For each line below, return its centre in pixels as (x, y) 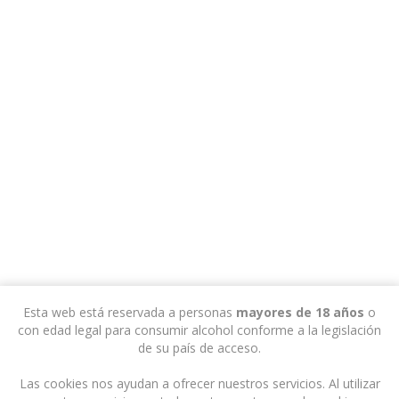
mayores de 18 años (300, 312)
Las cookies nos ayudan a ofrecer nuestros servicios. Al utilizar (199, 383)
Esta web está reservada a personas (130, 312)
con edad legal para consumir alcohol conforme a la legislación (199, 330)
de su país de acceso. (199, 347)
